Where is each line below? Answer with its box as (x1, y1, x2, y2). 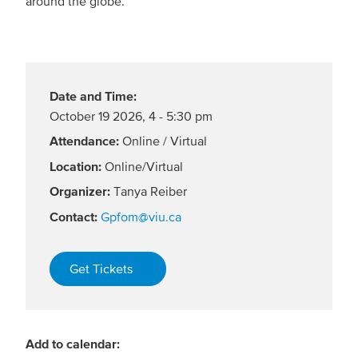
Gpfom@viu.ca (101, 209, 181, 224)
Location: (50, 158, 101, 173)
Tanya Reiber (113, 184, 187, 199)
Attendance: (50, 133, 119, 149)
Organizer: (50, 184, 110, 199)
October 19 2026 (50, 109, 142, 123)
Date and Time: (50, 89, 137, 103)
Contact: (50, 209, 97, 224)
